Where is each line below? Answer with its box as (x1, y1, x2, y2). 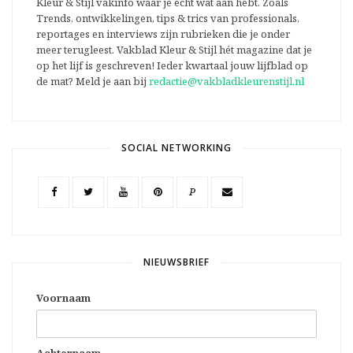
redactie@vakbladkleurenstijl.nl (149, 73, 304, 88)
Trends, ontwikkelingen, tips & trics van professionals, (36, 10, 299, 25)
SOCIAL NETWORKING (121, 140, 232, 154)
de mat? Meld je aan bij (36, 73, 149, 88)
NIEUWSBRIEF (143, 255, 210, 269)
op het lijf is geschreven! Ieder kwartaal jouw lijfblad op (36, 58, 308, 72)
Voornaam (36, 290, 91, 305)
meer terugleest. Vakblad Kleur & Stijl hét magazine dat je (36, 42, 312, 57)
